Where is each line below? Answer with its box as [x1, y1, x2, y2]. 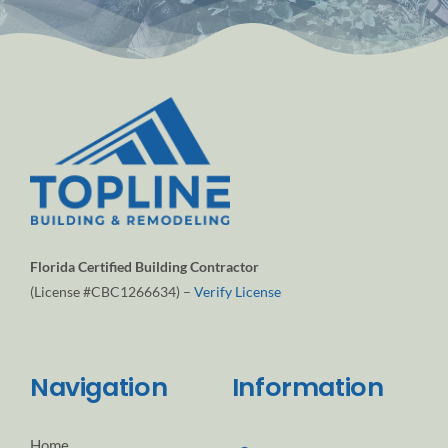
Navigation [29, 368, 168, 405]
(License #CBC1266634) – [29, 282, 194, 300]
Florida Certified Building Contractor [29, 257, 259, 275]
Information [231, 368, 384, 405]
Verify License [193, 282, 281, 300]
